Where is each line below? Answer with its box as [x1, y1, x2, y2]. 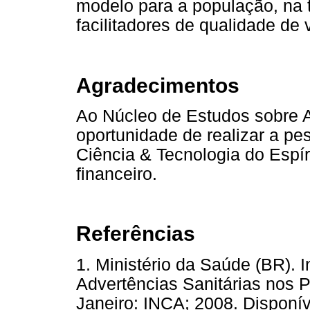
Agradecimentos [76, 73, 239, 97]
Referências [76, 222, 195, 246]
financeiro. [76, 164, 157, 183]
